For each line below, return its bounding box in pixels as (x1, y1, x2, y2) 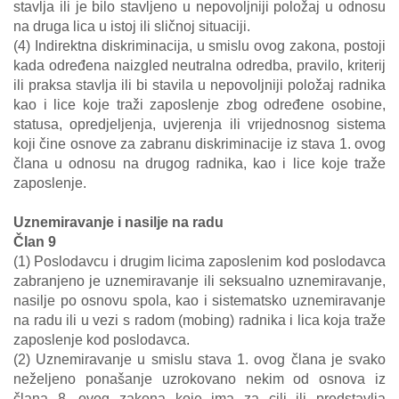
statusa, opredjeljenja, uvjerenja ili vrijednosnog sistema (13, 117, 386, 132)
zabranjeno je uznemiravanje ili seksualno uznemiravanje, (13, 273, 386, 289)
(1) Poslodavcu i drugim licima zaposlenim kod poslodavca (13, 254, 386, 269)
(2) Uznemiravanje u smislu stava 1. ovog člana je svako (13, 352, 386, 367)
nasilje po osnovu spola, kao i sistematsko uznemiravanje (13, 293, 386, 308)
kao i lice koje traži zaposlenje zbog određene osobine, (13, 97, 386, 112)
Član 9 (13, 234, 56, 249)
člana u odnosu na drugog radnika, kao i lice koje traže (13, 156, 386, 171)
